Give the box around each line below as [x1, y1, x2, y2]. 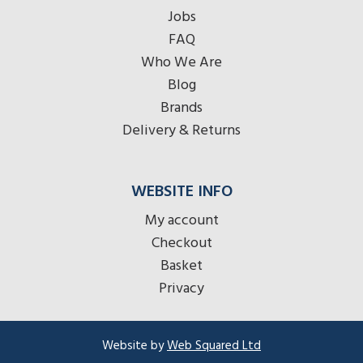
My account [144, 208, 219, 233]
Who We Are [141, 50, 222, 75]
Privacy [159, 276, 204, 301]
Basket [160, 254, 203, 278]
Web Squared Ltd [167, 335, 261, 356]
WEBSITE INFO [130, 178, 233, 205]
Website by [102, 335, 167, 356]
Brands [160, 96, 203, 120]
